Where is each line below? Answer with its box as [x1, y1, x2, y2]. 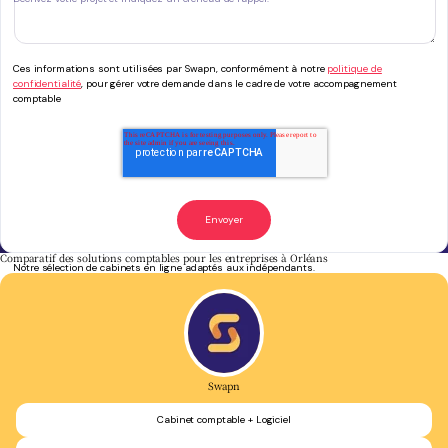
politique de [327, 62, 382, 76]
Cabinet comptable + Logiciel [157, 413, 291, 427]
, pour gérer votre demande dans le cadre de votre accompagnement [81, 77, 397, 91]
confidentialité [13, 77, 82, 91]
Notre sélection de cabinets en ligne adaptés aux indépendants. [13, 261, 315, 275]
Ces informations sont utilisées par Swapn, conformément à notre [13, 62, 328, 76]
